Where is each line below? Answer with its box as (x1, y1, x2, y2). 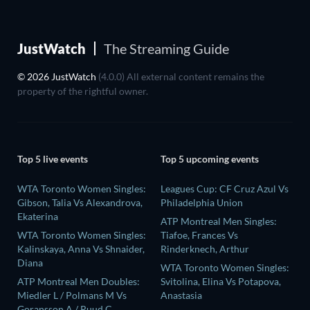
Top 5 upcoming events (161, 152, 259, 165)
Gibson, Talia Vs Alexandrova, (17, 197, 143, 209)
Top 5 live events (17, 152, 88, 165)
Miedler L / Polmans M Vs (17, 289, 127, 302)
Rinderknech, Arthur (161, 243, 249, 255)
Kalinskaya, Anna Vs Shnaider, (17, 243, 145, 255)
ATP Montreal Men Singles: (161, 215, 277, 228)
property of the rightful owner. (17, 84, 148, 97)
